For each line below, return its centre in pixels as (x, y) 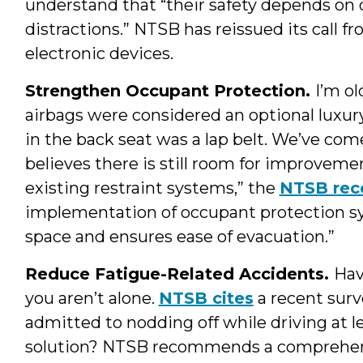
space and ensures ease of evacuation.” (179, 236)
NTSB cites (206, 298)
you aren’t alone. (92, 298)
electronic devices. (99, 53)
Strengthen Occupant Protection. (170, 90)
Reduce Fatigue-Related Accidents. (179, 273)
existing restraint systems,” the (152, 188)
